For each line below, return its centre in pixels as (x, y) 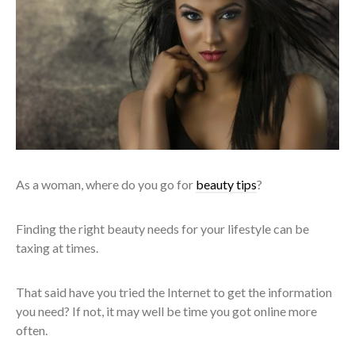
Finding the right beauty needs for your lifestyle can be (162, 228)
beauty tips (226, 184)
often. (32, 330)
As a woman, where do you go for (106, 184)
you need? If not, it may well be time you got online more (166, 311)
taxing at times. (57, 247)
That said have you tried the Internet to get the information (174, 292)
